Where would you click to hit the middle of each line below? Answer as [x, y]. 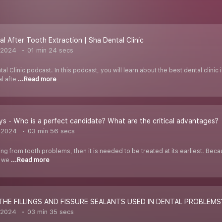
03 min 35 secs [50, 212]
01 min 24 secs [49, 51]
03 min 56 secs [50, 131]
